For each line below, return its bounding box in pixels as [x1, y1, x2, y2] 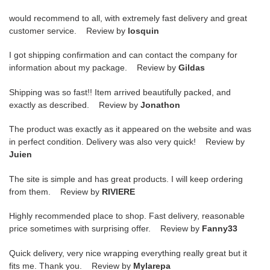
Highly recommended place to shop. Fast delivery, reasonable [9, 211, 245, 221]
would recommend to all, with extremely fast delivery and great [9, 13, 247, 24]
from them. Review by [9, 186, 102, 196]
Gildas [178, 63, 205, 73]
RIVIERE [102, 186, 135, 196]
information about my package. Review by [9, 63, 178, 73]
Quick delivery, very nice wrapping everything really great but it [9, 248, 247, 258]
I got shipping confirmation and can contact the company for [9, 50, 237, 60]
